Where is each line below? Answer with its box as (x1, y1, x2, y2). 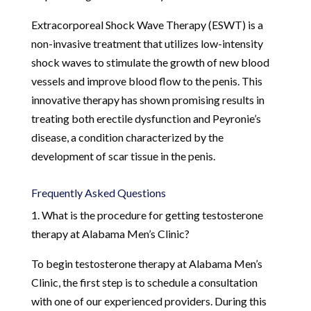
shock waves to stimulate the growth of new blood (31, 55, 269, 69)
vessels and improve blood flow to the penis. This (31, 74, 262, 87)
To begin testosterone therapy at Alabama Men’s (31, 256, 262, 270)
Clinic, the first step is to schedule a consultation (31, 275, 258, 289)
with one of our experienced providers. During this (31, 294, 267, 308)
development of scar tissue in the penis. (31, 149, 215, 162)
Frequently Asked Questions (31, 185, 166, 199)
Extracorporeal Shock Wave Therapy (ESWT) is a (31, 17, 263, 31)
